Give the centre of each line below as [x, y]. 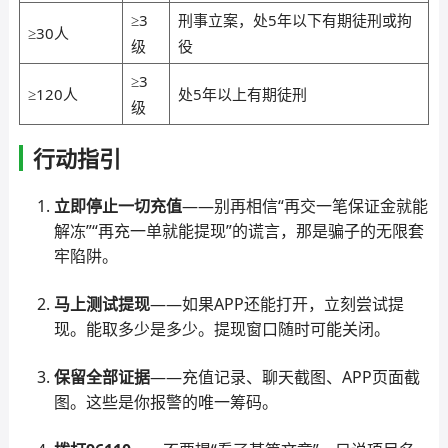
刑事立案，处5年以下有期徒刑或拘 [294, 20]
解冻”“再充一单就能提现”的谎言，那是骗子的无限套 [238, 231]
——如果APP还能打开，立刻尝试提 [276, 304]
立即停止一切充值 [117, 206]
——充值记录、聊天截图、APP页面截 [284, 377]
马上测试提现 [101, 304]
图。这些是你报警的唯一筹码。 [165, 402]
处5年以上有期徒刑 [242, 94]
